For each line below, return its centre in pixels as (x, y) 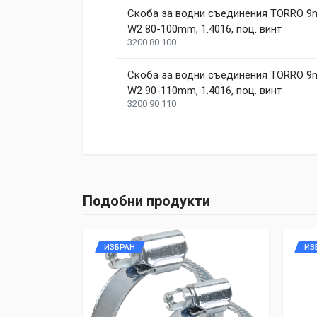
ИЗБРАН (120, 247)
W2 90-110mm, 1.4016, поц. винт (204, 91)
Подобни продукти (146, 201)
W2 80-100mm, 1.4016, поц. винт (204, 29)
